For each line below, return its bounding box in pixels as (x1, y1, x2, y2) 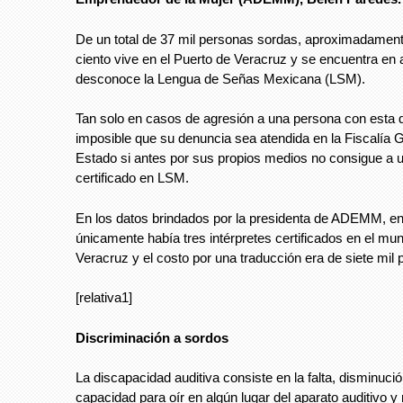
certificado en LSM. (76, 170, 189, 185)
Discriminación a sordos (76, 329, 228, 345)
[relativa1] (76, 290, 132, 305)
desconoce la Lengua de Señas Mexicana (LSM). (76, 70, 365, 86)
